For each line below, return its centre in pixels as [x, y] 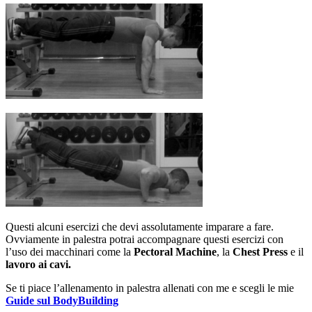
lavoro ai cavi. [40, 264]
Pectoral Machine [175, 251]
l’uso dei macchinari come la [70, 251]
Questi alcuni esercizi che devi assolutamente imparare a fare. [140, 226]
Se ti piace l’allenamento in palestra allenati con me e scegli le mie [150, 288]
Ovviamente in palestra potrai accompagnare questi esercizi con [145, 239]
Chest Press [260, 251]
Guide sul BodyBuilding [62, 300]
